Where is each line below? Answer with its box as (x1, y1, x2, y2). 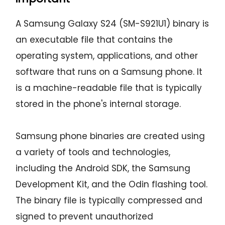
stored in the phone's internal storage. (16, 98, 181, 110)
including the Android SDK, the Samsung (16, 162, 191, 175)
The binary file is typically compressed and (16, 194, 203, 207)
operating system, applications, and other (16, 50, 198, 62)
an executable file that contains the (16, 34, 173, 46)
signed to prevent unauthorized (16, 210, 154, 223)
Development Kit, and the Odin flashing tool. (16, 178, 208, 191)
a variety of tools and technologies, (16, 146, 171, 159)
